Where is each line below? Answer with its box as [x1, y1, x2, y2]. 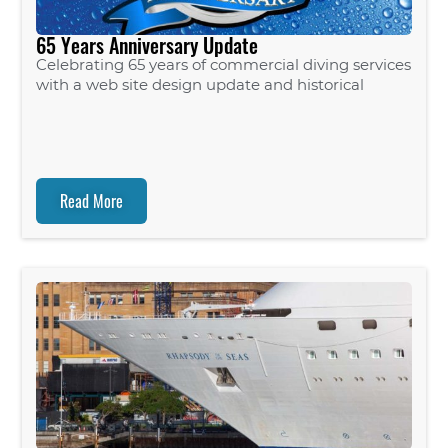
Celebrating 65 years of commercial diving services [36, 55, 412, 75]
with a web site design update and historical [36, 75, 365, 95]
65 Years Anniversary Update [36, 30, 259, 61]
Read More [60, 189, 124, 214]
